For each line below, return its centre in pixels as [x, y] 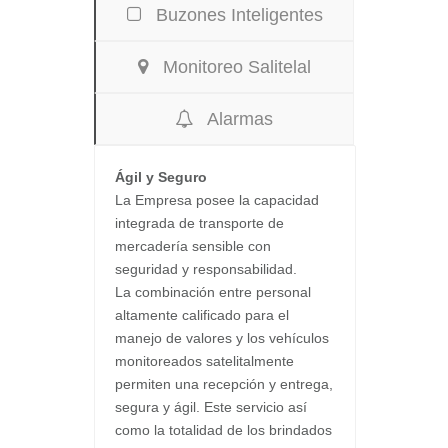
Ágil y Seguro [161, 177]
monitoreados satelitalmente [204, 361]
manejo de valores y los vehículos [222, 338]
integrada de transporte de [199, 223]
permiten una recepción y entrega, [224, 384]
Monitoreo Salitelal [230, 67]
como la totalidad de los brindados [223, 430]
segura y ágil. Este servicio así [211, 407]
